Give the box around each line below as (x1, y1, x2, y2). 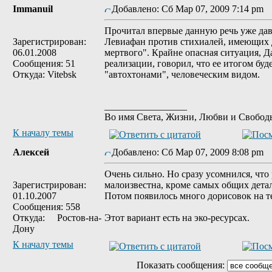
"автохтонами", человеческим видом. (104, 69, 260, 80)
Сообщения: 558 (13, 202, 80, 212)
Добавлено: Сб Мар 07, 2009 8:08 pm (112, 147, 271, 157)
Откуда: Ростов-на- (13, 212, 101, 223)
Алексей (13, 147, 49, 157)
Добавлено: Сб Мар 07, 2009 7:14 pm (112, 4, 271, 14)
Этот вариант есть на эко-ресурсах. (104, 212, 250, 223)
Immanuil (13, 4, 53, 14)
